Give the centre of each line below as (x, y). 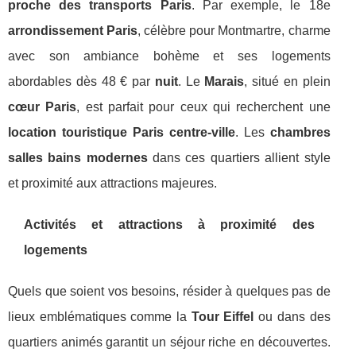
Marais (224, 81)
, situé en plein (287, 81)
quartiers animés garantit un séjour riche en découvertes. (169, 342)
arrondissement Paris (73, 31)
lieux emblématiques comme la (100, 317)
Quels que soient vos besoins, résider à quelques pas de (169, 291)
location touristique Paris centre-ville (122, 132)
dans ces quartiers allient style (239, 158)
